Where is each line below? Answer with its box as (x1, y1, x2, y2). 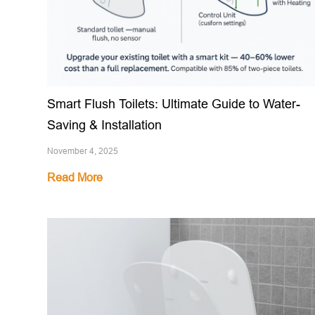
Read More (47, 171, 103, 184)
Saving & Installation (47, 117, 162, 133)
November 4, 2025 (47, 146, 118, 157)
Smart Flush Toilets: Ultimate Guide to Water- (47, 96, 300, 112)
